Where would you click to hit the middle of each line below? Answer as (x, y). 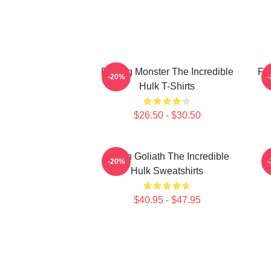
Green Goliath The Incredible (167, 156)
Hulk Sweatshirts (167, 171)
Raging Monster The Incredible (167, 72)
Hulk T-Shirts (167, 86)
